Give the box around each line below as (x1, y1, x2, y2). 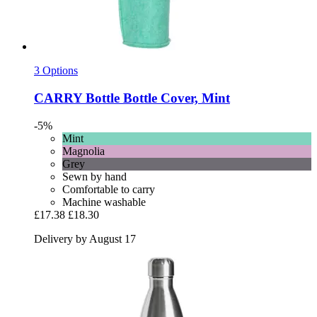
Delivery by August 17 (34, 232, 136, 245)
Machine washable (62, 195, 146, 208)
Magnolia (62, 144, 105, 157)
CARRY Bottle (34, 90, 120, 105)
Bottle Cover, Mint (120, 90, 230, 105)
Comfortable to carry (62, 183, 155, 195)
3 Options (34, 64, 78, 77)
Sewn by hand (62, 170, 127, 183)
